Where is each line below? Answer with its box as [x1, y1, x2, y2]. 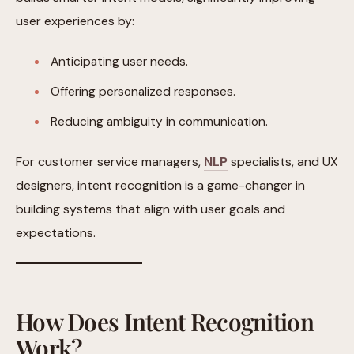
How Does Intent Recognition [16, 305, 314, 337]
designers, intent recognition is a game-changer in [16, 176, 305, 194]
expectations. [16, 224, 96, 241]
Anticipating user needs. [51, 53, 188, 70]
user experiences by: [16, 12, 134, 29]
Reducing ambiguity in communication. [51, 113, 268, 130]
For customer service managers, [16, 153, 204, 170]
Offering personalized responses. [51, 83, 235, 100]
